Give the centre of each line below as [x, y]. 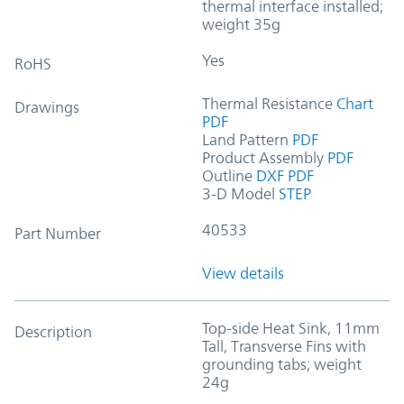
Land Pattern [245, 139]
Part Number [58, 233]
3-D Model [239, 193]
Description [53, 331]
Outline [227, 175]
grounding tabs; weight [282, 364]
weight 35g [241, 24]
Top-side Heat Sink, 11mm [291, 328]
